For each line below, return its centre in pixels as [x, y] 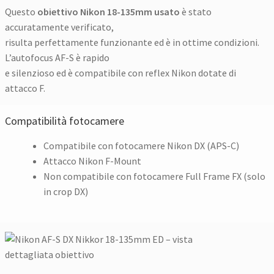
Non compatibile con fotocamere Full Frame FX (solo [155, 176]
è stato [196, 11]
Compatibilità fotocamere [65, 120]
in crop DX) [66, 191]
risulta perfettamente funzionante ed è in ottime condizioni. [132, 42]
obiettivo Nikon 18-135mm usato [109, 11]
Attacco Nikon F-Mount [93, 161]
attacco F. [25, 88]
